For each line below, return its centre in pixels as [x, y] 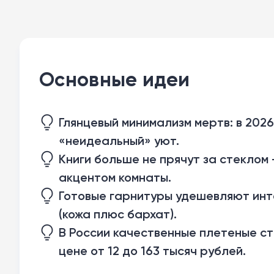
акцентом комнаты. [115, 177]
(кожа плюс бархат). [118, 214]
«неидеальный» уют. [119, 141]
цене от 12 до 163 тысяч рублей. [152, 251]
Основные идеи [115, 79]
